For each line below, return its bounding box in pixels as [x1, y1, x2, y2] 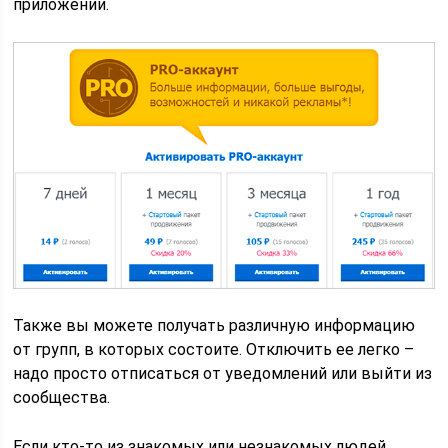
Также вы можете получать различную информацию [13, 316, 416, 336]
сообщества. [13, 388, 111, 408]
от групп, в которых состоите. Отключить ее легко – [13, 340, 415, 360]
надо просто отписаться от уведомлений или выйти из [13, 364, 433, 384]
